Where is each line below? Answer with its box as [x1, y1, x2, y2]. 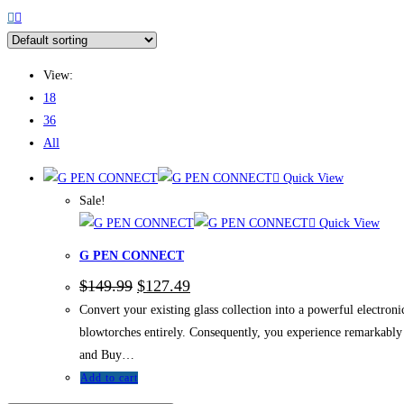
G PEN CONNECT [79, 249, 184, 263]
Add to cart [80, 372, 138, 385]
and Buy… [79, 348, 134, 363]
